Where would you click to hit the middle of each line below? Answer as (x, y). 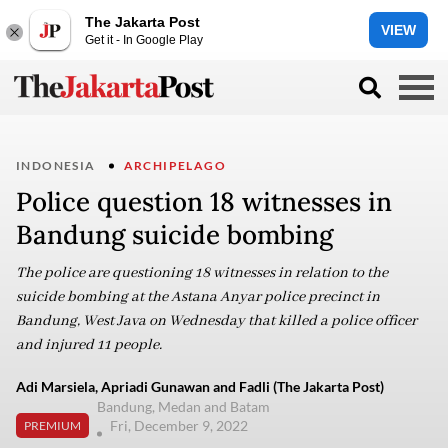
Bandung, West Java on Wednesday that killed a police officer (216, 321)
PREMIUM (52, 425)
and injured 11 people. (89, 345)
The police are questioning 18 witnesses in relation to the (202, 273)
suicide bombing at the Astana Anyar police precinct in (198, 297)
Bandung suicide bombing (174, 234)
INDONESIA (56, 165)
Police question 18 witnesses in (204, 201)
